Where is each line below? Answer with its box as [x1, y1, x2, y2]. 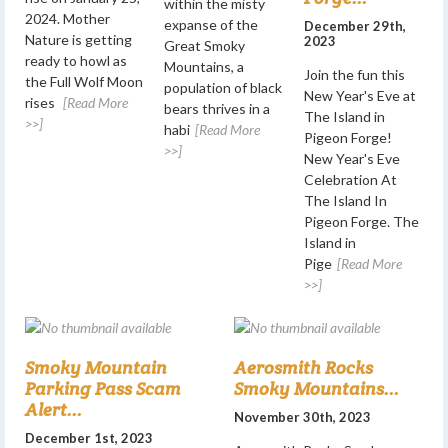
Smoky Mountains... [234, 376, 399, 400]
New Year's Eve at [303, 87, 416, 104]
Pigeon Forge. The [303, 213, 419, 230]
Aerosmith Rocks [234, 355, 373, 379]
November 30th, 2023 [234, 408, 371, 425]
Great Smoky [164, 36, 246, 54]
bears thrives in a [164, 99, 271, 117]
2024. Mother [25, 9, 110, 27]
